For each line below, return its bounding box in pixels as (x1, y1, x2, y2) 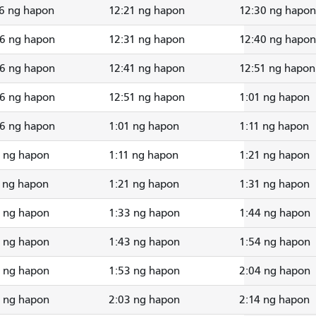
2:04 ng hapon (239, 264, 310, 277)
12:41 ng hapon (109, 61, 185, 75)
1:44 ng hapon (239, 206, 310, 219)
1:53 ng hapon (109, 264, 180, 277)
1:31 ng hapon (239, 177, 310, 190)
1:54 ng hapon (239, 235, 310, 248)
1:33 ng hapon (109, 206, 180, 219)
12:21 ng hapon (109, 4, 185, 17)
